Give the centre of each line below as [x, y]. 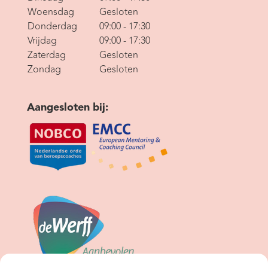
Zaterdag [46, 55]
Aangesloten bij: [67, 108]
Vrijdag [42, 41]
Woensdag [51, 12]
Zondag [44, 70]
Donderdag [52, 27]
